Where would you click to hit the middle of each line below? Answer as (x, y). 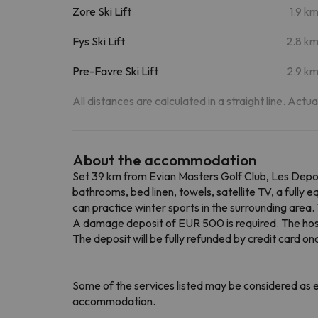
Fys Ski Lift (99, 41)
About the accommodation (165, 159)
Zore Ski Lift (102, 11)
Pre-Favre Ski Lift (115, 71)
